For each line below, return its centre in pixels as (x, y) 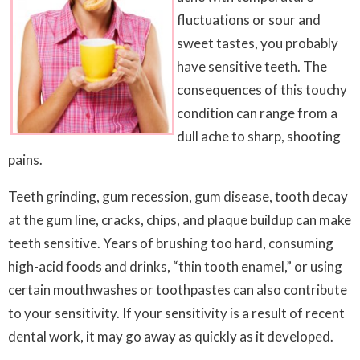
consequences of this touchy (262, 90)
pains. (25, 160)
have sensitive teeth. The (252, 66)
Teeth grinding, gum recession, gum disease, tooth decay (178, 196)
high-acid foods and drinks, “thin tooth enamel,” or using (175, 266)
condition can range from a (257, 113)
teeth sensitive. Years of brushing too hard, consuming (171, 243)
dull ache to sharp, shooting (259, 136)
